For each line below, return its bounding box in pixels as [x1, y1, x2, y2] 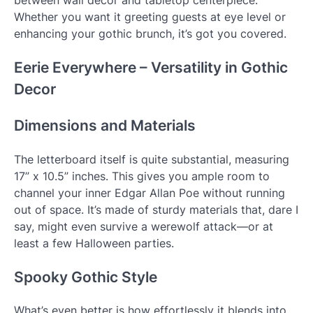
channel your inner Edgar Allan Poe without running [14, 185, 285, 200]
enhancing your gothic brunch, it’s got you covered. [14, 27, 286, 41]
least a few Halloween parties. [14, 235, 174, 250]
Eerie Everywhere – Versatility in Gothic [14, 59, 288, 77]
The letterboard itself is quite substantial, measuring [14, 152, 289, 166]
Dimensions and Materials [14, 116, 196, 134]
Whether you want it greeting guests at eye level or [14, 10, 286, 24]
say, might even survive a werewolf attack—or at [14, 219, 273, 233]
